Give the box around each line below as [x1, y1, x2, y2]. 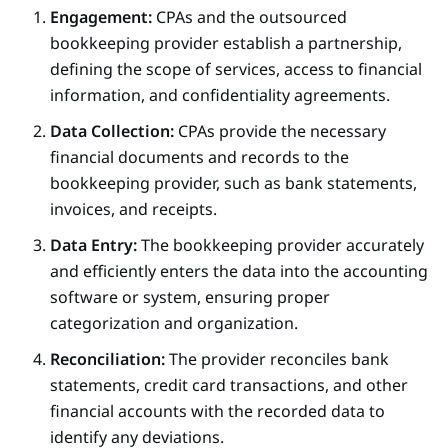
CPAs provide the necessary [174, 119, 386, 142]
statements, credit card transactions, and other [50, 373, 408, 396]
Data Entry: [50, 233, 137, 256]
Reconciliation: [50, 347, 165, 370]
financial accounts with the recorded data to [50, 399, 385, 422]
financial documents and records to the [50, 145, 349, 168]
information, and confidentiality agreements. [50, 83, 390, 106]
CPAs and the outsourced [152, 5, 347, 28]
